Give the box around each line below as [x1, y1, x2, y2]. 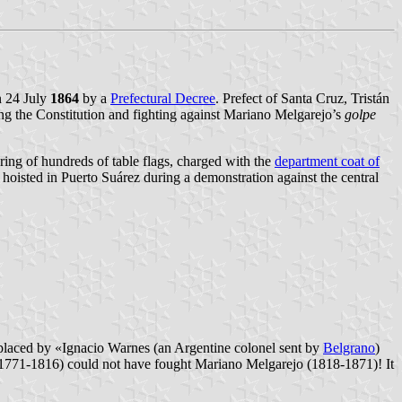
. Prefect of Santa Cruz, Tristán [215, 91, 389, 107]
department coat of [275, 153, 380, 170]
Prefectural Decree [110, 91, 215, 107]
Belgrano [323, 340, 375, 356]
